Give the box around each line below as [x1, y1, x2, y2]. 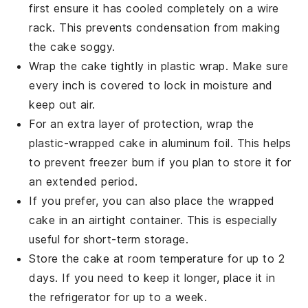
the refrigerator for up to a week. [29, 289, 208, 304]
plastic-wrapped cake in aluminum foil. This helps [29, 135, 291, 150]
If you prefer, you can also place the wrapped [29, 193, 275, 208]
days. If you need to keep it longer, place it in [29, 270, 276, 285]
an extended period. [29, 174, 138, 188]
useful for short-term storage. [29, 232, 189, 246]
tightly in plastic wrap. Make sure [107, 58, 289, 73]
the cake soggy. [29, 39, 115, 54]
